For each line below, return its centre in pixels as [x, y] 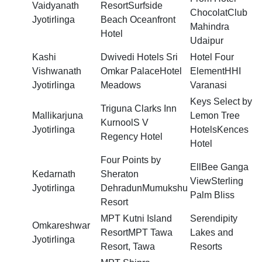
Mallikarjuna [58, 116]
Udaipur [207, 41]
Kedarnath [54, 174]
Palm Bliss [212, 195]
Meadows [121, 85]
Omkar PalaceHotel [141, 71]
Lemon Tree [215, 116]
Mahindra [210, 27]
